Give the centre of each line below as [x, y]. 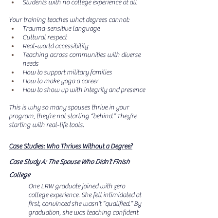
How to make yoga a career [60, 81]
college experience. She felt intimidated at [85, 195]
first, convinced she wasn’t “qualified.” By [85, 204]
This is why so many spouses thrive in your [70, 108]
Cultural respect [45, 37]
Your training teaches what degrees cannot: [69, 20]
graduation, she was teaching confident [84, 213]
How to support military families [67, 73]
